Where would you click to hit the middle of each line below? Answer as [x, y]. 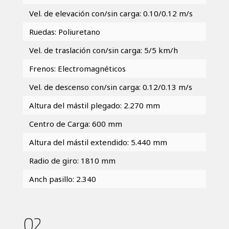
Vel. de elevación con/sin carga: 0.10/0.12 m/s [111, 13]
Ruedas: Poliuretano [64, 31]
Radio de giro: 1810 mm [72, 160]
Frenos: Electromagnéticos [77, 68]
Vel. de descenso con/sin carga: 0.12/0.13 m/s [110, 87]
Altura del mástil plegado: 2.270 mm [94, 105]
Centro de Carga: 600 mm [75, 123]
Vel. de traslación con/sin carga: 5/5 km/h [103, 50]
